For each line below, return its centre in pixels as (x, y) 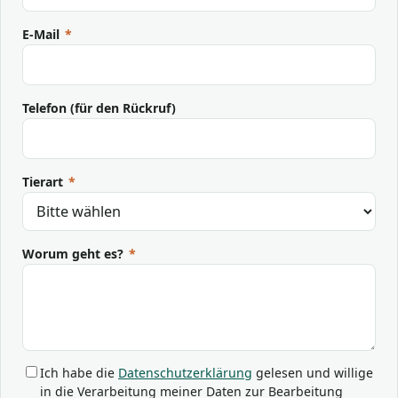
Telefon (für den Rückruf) (99, 108)
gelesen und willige (313, 372)
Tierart (44, 182)
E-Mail (43, 35)
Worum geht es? (75, 254)
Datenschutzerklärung (185, 372)
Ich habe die (79, 372)
